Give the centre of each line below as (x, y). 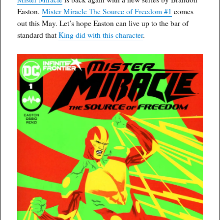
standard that (38, 35)
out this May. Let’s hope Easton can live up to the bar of (103, 23)
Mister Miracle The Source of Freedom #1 (107, 12)
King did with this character (101, 35)
